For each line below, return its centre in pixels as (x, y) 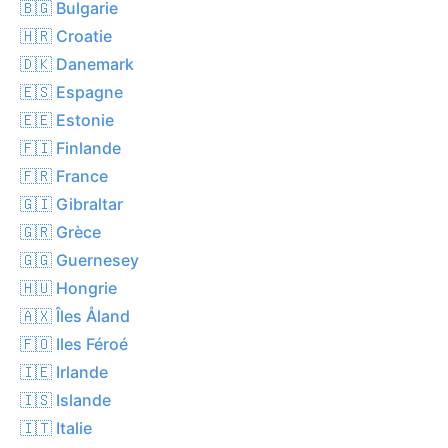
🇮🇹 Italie (56, 427)
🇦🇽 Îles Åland (75, 315)
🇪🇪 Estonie (67, 119)
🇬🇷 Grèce (60, 231)
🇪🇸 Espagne (71, 91)
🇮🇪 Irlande (64, 371)
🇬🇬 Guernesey (79, 259)
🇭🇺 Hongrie (68, 287)
